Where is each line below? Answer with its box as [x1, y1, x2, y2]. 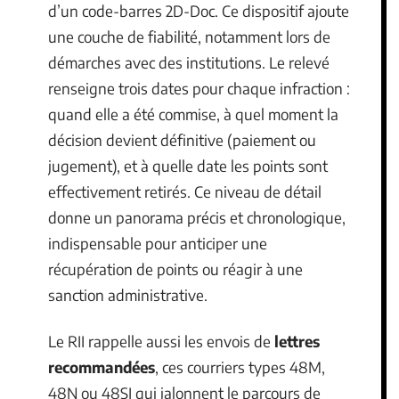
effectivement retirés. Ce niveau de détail [48, 182, 322, 201]
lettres [274, 330, 320, 351]
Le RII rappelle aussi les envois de [48, 330, 274, 351]
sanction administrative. [48, 285, 208, 305]
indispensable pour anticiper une [48, 233, 267, 253]
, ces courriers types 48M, [155, 356, 325, 377]
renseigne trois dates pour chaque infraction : [48, 78, 350, 98]
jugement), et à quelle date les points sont [48, 156, 328, 175]
